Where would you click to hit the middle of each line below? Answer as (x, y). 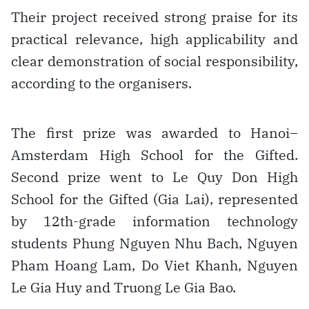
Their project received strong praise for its (154, 17)
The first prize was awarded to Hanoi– (154, 132)
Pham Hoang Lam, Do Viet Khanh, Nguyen (154, 265)
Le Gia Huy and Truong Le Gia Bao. (123, 287)
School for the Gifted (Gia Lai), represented (154, 199)
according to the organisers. (101, 83)
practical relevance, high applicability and (154, 39)
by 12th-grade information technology (154, 221)
